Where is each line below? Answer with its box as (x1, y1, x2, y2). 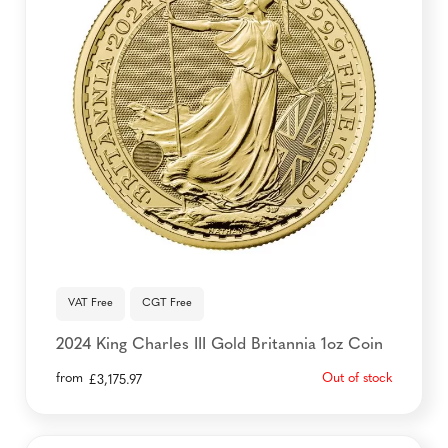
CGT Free (142, 298, 192, 309)
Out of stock (322, 372, 392, 385)
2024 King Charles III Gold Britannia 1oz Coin (56, 337, 383, 353)
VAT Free (68, 298, 113, 309)
